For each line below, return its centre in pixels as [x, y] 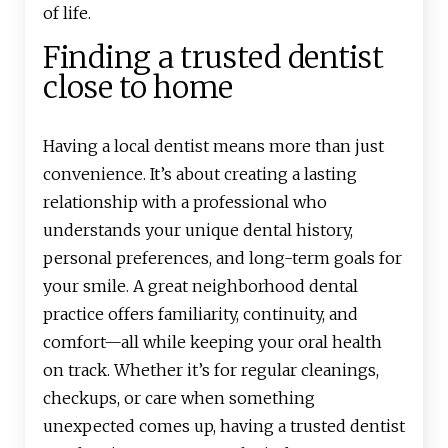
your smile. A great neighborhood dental [200, 286]
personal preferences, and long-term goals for [222, 258]
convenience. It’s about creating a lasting [200, 174]
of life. [67, 13]
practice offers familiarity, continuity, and [200, 314]
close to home [138, 87]
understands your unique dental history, [198, 230]
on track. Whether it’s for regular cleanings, [211, 370]
